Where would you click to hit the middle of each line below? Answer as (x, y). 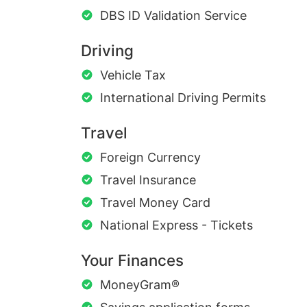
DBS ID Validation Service (173, 16)
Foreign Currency (150, 158)
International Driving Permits (183, 98)
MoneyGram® (140, 285)
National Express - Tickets (176, 225)
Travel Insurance (148, 180)
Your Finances (132, 260)
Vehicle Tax (133, 75)
